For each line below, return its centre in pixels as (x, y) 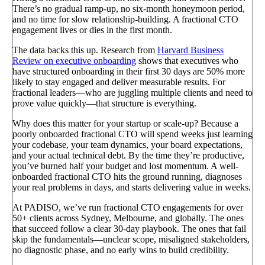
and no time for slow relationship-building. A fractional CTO (125, 20)
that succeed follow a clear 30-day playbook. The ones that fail (129, 229)
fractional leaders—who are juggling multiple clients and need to (132, 93)
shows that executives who (187, 61)
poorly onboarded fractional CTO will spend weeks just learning (132, 134)
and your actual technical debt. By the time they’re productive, (128, 156)
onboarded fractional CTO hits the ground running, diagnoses (127, 177)
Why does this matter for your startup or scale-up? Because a (125, 124)
